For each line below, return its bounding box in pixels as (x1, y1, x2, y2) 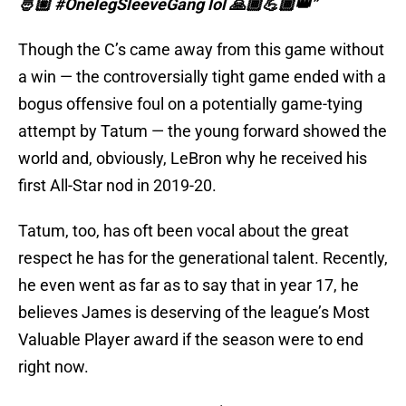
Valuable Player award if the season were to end (18, 330, 363, 350)
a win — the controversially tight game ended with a (18, 67, 386, 87)
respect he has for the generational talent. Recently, (18, 248, 388, 268)
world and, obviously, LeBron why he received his (18, 149, 367, 169)
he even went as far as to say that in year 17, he (18, 275, 359, 295)
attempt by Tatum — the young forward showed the (18, 121, 387, 141)
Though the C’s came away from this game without (18, 40, 384, 60)
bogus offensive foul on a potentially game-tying (18, 94, 362, 114)
